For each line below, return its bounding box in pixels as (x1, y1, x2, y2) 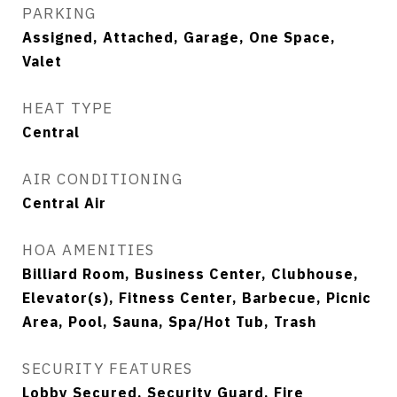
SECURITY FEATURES (22, 359, 193, 378)
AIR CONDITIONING (22, 169, 183, 189)
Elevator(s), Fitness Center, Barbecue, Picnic (22, 289, 371, 307)
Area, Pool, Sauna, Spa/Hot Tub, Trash (22, 313, 316, 331)
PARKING (22, 4, 97, 23)
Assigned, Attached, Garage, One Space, (22, 28, 336, 46)
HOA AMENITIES (22, 240, 155, 260)
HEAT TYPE (22, 98, 113, 118)
